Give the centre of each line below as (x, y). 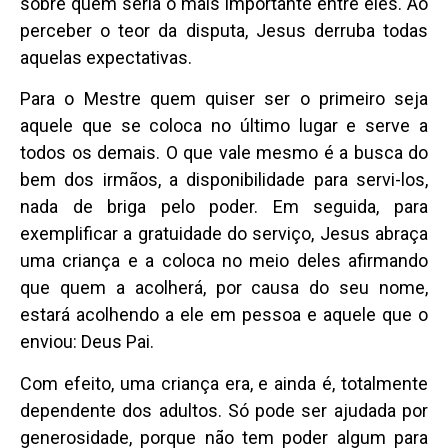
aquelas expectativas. (106, 57)
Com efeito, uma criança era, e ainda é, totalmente (224, 383)
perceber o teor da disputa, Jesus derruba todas (224, 30)
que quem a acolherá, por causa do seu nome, (224, 288)
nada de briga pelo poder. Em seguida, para (224, 207)
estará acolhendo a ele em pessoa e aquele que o (224, 315)
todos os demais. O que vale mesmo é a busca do (224, 153)
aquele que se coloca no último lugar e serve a (224, 126)
